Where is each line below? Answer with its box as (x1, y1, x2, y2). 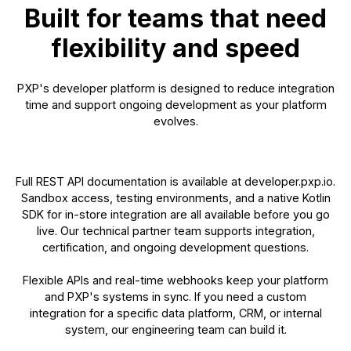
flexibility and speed (51, 33, 300, 64)
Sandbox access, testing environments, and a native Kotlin (20, 191, 331, 205)
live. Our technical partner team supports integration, (36, 224, 315, 238)
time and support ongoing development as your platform (24, 98, 327, 112)
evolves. (153, 114, 198, 128)
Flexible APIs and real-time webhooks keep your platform (23, 273, 328, 288)
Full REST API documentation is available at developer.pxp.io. (16, 175, 335, 189)
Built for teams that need (24, 3, 327, 34)
